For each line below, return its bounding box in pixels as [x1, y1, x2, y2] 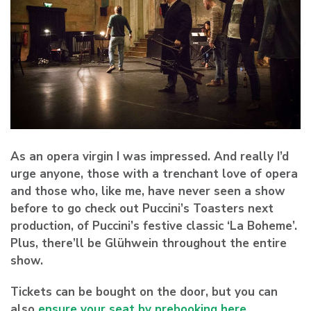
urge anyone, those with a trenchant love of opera [10, 165, 298, 182]
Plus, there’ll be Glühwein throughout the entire [10, 235, 287, 251]
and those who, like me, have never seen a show [10, 183, 285, 199]
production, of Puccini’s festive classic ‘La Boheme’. [10, 217, 297, 234]
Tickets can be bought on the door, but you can [10, 283, 278, 300]
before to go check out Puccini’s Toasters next [10, 200, 274, 217]
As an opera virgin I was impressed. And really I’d [10, 148, 289, 165]
